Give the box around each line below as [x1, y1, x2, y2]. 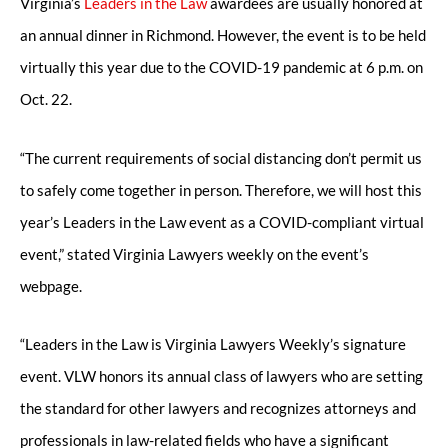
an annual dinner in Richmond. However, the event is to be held [20, 26, 426, 45]
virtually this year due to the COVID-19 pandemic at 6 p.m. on [20, 58, 423, 77]
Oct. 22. [20, 90, 72, 109]
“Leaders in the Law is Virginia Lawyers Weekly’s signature [20, 334, 406, 353]
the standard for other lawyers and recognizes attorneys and [20, 398, 416, 417]
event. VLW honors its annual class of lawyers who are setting [20, 366, 423, 385]
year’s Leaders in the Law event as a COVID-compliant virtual [20, 212, 424, 231]
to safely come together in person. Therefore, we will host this [20, 180, 422, 199]
